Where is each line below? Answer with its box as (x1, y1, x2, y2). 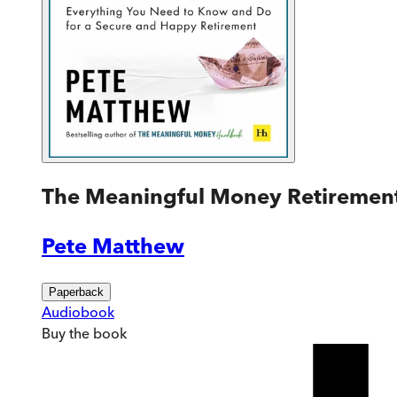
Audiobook (42, 302, 114, 321)
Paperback (49, 284, 104, 299)
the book (66, 323, 127, 342)
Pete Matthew (42, 232, 184, 259)
